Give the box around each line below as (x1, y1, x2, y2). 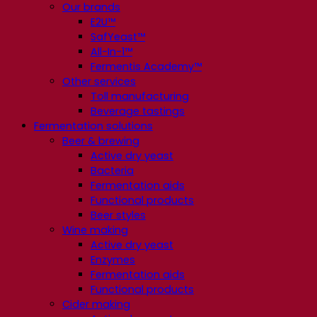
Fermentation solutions (34, 119, 153, 134)
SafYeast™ (91, 30, 145, 45)
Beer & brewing (62, 134, 139, 149)
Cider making (62, 297, 130, 312)
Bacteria (91, 163, 134, 178)
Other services (62, 74, 136, 89)
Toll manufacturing (91, 89, 189, 104)
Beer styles (91, 208, 146, 223)
